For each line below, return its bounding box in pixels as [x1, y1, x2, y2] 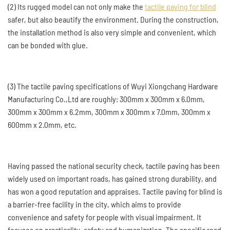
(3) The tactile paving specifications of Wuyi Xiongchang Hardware [8, 81, 218, 91]
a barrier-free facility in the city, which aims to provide [8, 199, 181, 209]
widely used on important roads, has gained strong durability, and [8, 174, 217, 183]
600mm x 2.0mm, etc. [8, 120, 76, 129]
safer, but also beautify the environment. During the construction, [8, 14, 219, 24]
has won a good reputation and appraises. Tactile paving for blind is [8, 186, 222, 196]
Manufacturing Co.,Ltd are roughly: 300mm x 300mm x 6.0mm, [8, 94, 205, 104]
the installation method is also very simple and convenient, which [8, 27, 216, 37]
